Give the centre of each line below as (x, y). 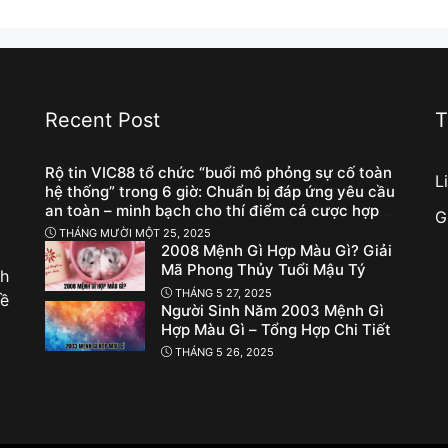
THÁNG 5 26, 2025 (224, 352)
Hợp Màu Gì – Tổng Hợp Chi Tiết (275, 329)
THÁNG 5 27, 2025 (223, 292)
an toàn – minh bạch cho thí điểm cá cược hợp (211, 210)
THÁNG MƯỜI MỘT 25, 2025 (134, 233)
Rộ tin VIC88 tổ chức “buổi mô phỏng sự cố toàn (218, 172)
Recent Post (102, 119)
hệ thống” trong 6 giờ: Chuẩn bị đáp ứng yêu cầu (219, 191)
